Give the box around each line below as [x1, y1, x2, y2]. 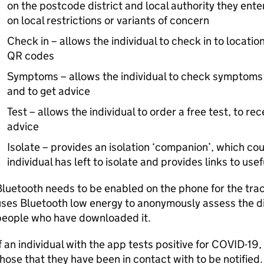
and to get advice [6, 84, 90, 98]
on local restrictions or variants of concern [6, 14, 209, 27]
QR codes [6, 49, 54, 62]
